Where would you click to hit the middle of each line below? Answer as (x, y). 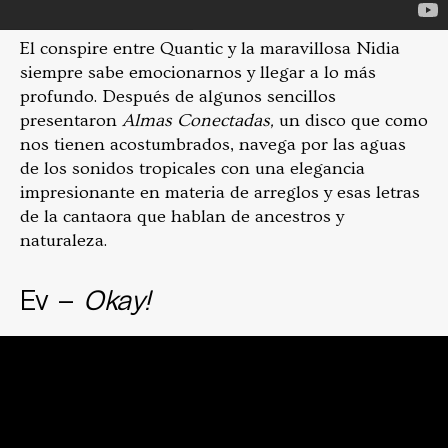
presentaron (71, 121)
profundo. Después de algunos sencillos (178, 97)
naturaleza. (65, 241)
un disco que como (353, 121)
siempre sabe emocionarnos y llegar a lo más (198, 73)
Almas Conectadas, (200, 121)
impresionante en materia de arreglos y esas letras (220, 193)
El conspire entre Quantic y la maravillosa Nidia (210, 49)
